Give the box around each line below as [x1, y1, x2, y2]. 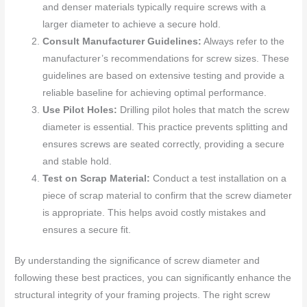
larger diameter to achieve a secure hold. [42, 19, 221, 29]
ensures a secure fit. [42, 224, 132, 235]
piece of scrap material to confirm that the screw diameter [42, 190, 293, 201]
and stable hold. [42, 156, 112, 167]
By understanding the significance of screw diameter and [14, 256, 260, 267]
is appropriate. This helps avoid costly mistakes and [42, 207, 267, 218]
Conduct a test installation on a [150, 173, 287, 184]
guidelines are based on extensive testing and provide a [42, 70, 285, 81]
